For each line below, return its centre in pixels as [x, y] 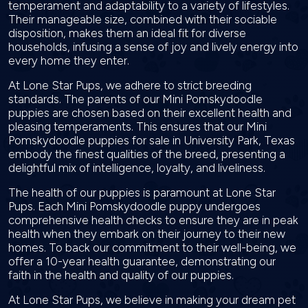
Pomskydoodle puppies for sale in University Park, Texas [152, 140]
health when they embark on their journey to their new [147, 234]
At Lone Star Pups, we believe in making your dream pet [152, 300]
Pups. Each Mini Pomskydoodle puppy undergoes [134, 206]
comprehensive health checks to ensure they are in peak [153, 220]
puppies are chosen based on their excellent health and [150, 113]
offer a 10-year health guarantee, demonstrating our [142, 261]
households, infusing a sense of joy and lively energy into [153, 47]
